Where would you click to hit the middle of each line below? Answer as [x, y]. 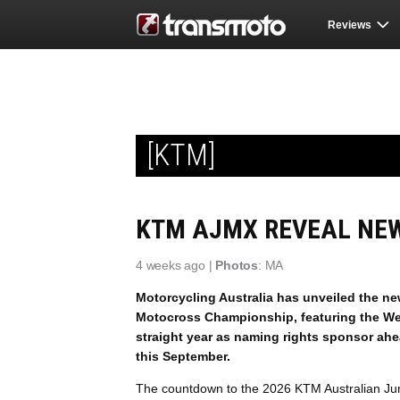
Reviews [349, 25]
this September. [183, 356]
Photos [237, 265]
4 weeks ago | [176, 265]
